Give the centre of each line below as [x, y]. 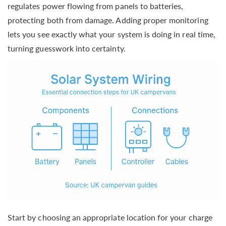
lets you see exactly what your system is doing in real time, [111, 34]
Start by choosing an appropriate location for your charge [110, 217]
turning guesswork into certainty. [67, 48]
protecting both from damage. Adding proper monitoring [108, 20]
